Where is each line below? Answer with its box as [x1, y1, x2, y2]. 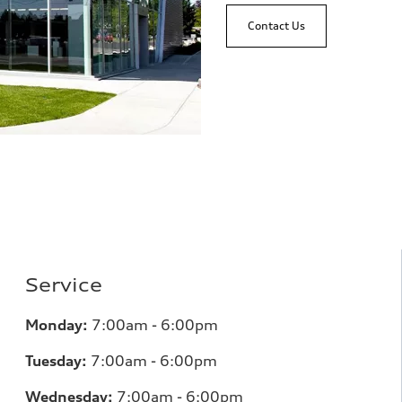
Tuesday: [25, 352, 87, 371]
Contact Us [248, 19, 305, 33]
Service [25, 274, 102, 297]
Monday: [25, 316, 88, 335]
